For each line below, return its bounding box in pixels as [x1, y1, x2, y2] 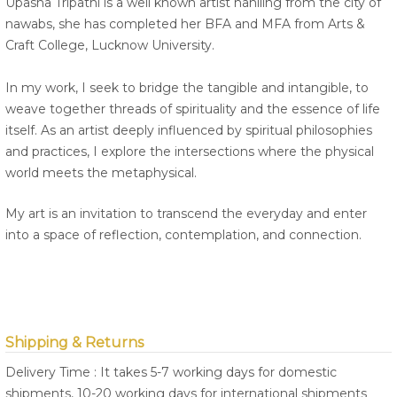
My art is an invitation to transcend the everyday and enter [5, 206, 367, 222]
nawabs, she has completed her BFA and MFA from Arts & [5, 16, 365, 33]
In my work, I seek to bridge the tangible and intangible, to [5, 80, 369, 97]
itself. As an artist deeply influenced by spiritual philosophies [5, 122, 372, 139]
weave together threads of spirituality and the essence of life [5, 101, 380, 118]
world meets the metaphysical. [5, 165, 197, 182]
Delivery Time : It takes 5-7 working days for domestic [5, 364, 337, 381]
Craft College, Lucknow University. [5, 37, 214, 54]
